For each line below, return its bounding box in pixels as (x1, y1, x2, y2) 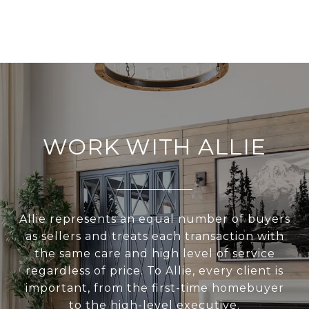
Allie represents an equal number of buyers (19, 212, 290, 226)
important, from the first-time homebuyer (25, 281, 284, 295)
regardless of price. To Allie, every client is (26, 264, 283, 278)
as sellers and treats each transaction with (25, 230, 284, 243)
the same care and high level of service (34, 247, 275, 261)
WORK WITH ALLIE (43, 133, 266, 161)
